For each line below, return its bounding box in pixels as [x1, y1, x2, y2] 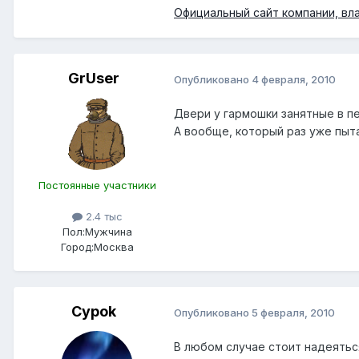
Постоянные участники [38, 179, 156, 192]
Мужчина [84, 225, 132, 239]
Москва [93, 240, 134, 254]
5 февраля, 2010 [252, 305, 335, 319]
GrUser [68, 70, 119, 87]
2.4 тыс [82, 210, 123, 224]
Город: [60, 240, 94, 254]
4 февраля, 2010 [252, 72, 336, 86]
